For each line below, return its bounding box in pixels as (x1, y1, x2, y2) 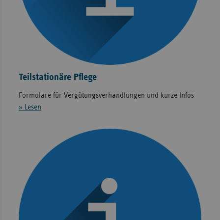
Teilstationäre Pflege (18, 72, 97, 82)
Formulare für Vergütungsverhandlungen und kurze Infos (18, 91, 194, 100)
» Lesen (18, 103, 41, 111)
